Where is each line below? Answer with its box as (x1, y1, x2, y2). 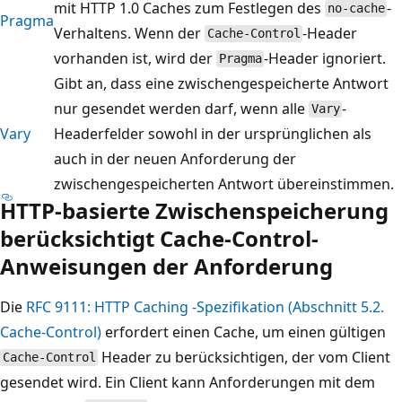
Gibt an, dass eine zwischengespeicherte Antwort (54, 73, 389, 93)
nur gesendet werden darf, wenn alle (54, 98, 309, 118)
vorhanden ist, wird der (54, 48, 216, 68)
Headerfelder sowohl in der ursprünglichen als (54, 123, 371, 144)
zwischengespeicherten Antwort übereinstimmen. (54, 173, 394, 194)
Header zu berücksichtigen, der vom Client (98, 346, 391, 367)
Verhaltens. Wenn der (54, 22, 205, 43)
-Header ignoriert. (264, 48, 387, 68)
